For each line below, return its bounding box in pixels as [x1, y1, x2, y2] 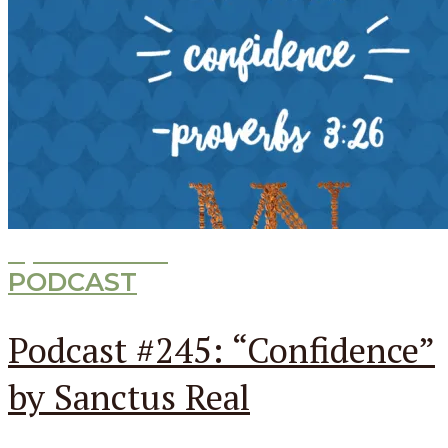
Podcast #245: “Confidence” [8, 325, 435, 373]
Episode [8, 234, 120, 266]
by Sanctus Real [8, 372, 250, 420]
